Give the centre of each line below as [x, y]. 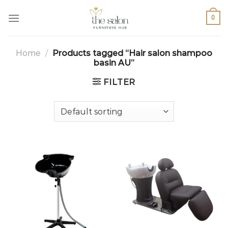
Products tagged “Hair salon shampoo [131, 53]
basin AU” [114, 63]
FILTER [120, 82]
